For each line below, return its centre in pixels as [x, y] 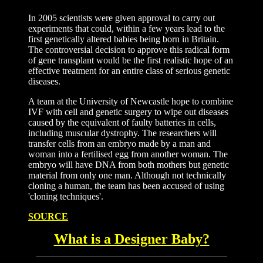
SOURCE [48, 216]
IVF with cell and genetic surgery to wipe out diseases [128, 112]
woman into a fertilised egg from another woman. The [128, 154]
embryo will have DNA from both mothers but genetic [129, 165]
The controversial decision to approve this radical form [129, 50]
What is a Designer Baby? [131, 239]
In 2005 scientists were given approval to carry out [122, 18]
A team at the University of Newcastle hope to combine [131, 101]
